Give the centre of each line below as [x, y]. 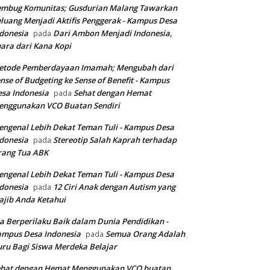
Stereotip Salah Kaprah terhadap [115, 140]
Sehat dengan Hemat [112, 93]
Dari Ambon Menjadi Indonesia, [113, 33]
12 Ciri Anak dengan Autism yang [114, 187]
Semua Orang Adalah [145, 234]
